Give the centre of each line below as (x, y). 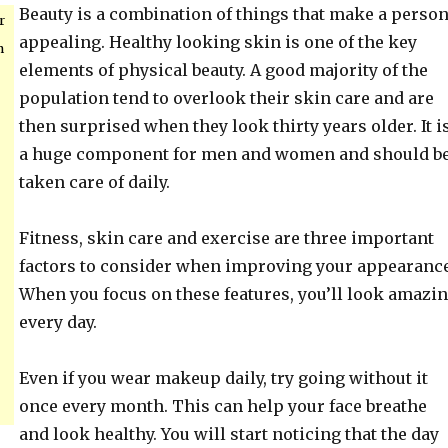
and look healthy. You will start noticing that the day (228, 434)
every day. (57, 322)
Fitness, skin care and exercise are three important (226, 238)
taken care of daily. (94, 182)
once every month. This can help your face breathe (222, 406)
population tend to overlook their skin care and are (226, 98)
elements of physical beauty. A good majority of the (223, 70)
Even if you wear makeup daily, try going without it (223, 378)
